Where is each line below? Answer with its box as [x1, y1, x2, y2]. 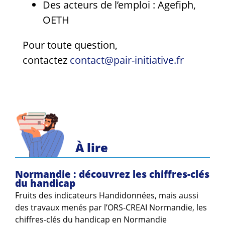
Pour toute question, [23, 38, 118, 52]
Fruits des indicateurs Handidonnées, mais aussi [15, 190, 198, 201]
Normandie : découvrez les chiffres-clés [15, 167, 209, 180]
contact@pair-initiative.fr [70, 53, 184, 67]
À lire [75, 139, 108, 156]
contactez [23, 53, 70, 67]
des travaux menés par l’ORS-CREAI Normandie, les [15, 202, 207, 213]
